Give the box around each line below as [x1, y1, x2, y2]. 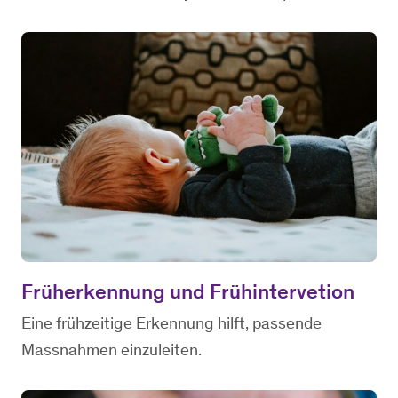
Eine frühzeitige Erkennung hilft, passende [21, 313, 322, 334]
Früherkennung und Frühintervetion [21, 278, 354, 305]
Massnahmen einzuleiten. [21, 339, 202, 361]
